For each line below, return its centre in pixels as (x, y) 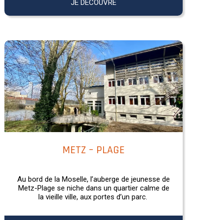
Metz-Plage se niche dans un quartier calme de (94, 188)
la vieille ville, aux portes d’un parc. (94, 197)
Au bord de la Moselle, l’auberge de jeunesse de (94, 179)
